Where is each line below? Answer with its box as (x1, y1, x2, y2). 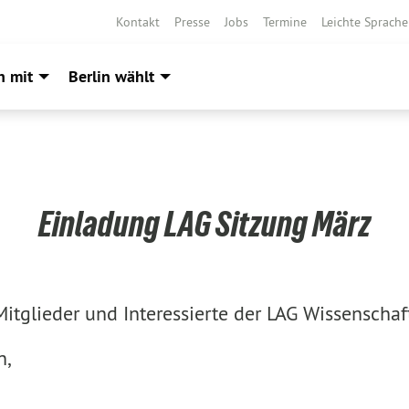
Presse (174, 14, 210, 30)
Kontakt (116, 14, 160, 30)
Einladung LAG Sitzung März (37, 204, 371, 244)
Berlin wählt (68, 66, 154, 87)
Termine (263, 14, 307, 30)
